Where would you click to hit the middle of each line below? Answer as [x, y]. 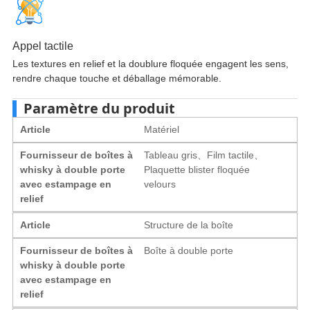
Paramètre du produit [99, 108]
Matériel [162, 129]
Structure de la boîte [189, 225]
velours [160, 184]
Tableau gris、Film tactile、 [204, 155]
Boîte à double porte [189, 250]
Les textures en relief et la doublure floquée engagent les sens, [150, 63]
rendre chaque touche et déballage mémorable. [117, 78]
